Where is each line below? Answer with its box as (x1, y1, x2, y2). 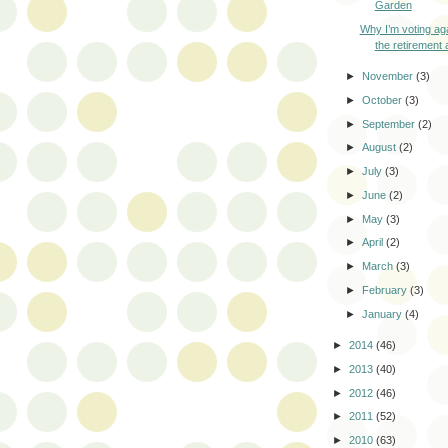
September (362, 117, 419, 130)
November (362, 70, 417, 83)
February (362, 283, 411, 296)
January (362, 307, 406, 320)
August (362, 141, 400, 154)
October (362, 93, 406, 106)
